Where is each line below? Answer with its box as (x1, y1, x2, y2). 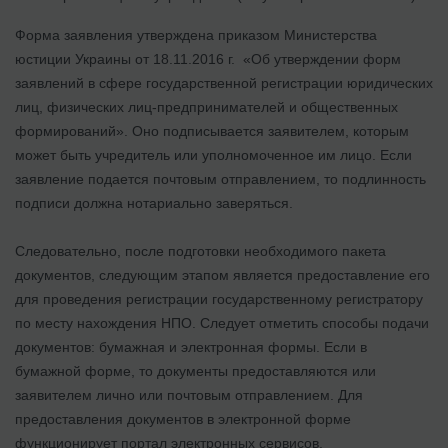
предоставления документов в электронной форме (15, 410, 351, 427)
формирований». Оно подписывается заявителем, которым (15, 122, 409, 139)
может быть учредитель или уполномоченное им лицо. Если (15, 146, 412, 163)
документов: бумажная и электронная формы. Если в (15, 338, 367, 355)
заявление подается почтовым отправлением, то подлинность (15, 170, 426, 187)
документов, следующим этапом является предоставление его (15, 266, 430, 283)
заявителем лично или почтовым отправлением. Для (15, 386, 363, 403)
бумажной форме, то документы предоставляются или (15, 362, 376, 379)
